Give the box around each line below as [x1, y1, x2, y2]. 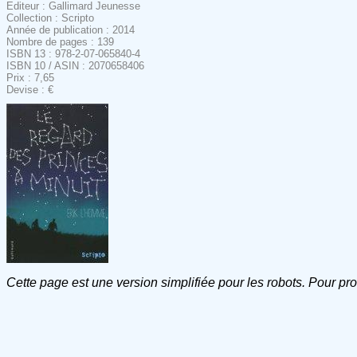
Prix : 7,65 [6, 71, 54, 84]
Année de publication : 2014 [6, 23, 135, 36]
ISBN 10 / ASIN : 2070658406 [6, 59, 144, 72]
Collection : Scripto [6, 11, 94, 24]
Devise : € [6, 83, 53, 96]
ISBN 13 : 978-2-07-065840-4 [6, 47, 140, 60]
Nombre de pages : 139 [6, 35, 114, 48]
